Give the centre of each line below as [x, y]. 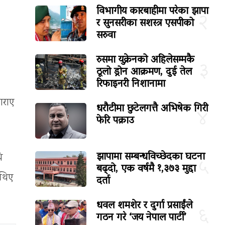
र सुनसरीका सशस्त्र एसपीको [145, 23]
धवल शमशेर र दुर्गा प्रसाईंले [145, 206]
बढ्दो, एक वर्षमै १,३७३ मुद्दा [146, 169]
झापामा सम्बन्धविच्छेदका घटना [151, 157]
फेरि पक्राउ [116, 121]
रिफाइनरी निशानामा [131, 84]
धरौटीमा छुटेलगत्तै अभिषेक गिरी [152, 109]
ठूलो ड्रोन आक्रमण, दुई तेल [144, 72]
